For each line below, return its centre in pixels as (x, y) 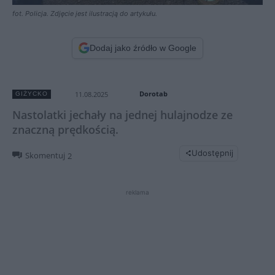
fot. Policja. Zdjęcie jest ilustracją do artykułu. (85, 13)
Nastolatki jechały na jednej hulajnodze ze (122, 114)
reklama (137, 192)
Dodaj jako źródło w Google (143, 48)
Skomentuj (45, 156)
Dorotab (153, 94)
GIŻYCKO (32, 94)
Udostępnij (212, 153)
